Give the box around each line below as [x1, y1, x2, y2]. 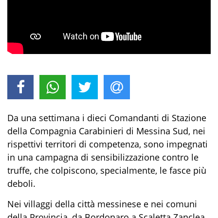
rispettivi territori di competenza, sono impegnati [7, 138, 208, 150]
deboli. [7, 178, 36, 190]
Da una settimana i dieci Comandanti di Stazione [7, 112, 206, 124]
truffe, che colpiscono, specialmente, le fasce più [7, 164, 206, 177]
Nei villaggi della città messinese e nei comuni [7, 198, 197, 210]
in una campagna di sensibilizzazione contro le [7, 151, 199, 163]
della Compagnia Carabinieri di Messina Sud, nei [7, 125, 205, 137]
